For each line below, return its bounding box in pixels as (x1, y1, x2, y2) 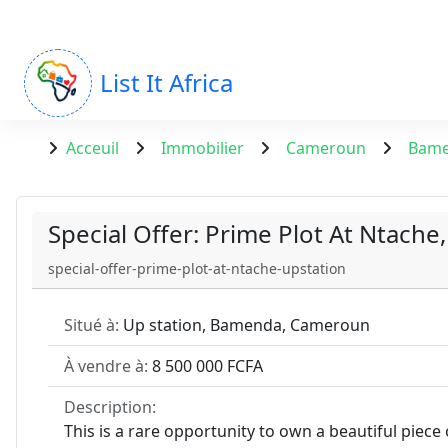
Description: (64, 396, 156, 418)
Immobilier (161, 137, 244, 159)
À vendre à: (64, 355, 152, 377)
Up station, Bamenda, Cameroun (119, 314, 370, 336)
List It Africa (100, 65, 233, 99)
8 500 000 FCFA (152, 355, 263, 377)
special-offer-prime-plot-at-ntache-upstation (48, 259, 346, 278)
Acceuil (66, 137, 119, 159)
